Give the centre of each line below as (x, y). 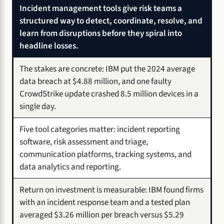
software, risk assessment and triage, (84, 141)
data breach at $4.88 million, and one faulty (95, 81)
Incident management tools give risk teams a (101, 8)
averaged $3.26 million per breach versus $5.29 (102, 214)
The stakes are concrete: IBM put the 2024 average (107, 68)
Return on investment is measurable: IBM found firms (111, 189)
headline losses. (49, 45)
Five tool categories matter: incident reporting (100, 129)
